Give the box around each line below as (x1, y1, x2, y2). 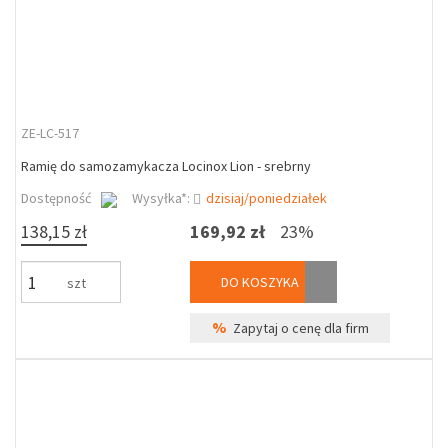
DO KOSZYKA (218, 273, 300, 291)
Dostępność (21, 189, 91, 207)
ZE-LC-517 (21, 124, 79, 142)
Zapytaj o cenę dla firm (226, 319, 369, 337)
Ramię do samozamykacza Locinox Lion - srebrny (21, 157, 311, 175)
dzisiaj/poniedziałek (206, 189, 327, 207)
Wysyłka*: (132, 189, 193, 207)
